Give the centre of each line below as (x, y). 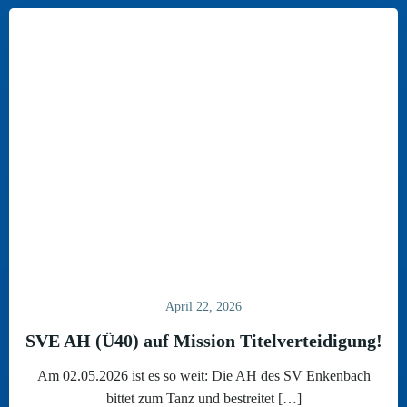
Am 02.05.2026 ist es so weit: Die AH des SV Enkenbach (203, 376)
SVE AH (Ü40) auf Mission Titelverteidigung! (203, 341)
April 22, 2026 (203, 307)
